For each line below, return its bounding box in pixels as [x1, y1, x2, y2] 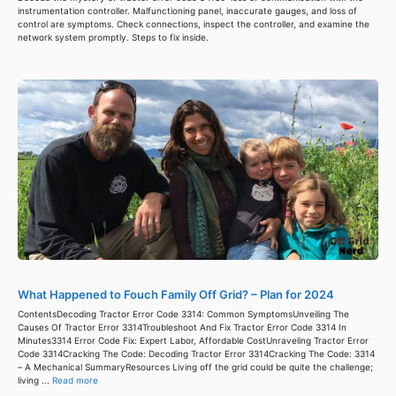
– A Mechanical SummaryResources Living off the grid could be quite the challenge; [18, 362, 373, 373]
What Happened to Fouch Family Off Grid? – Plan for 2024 [18, 287, 334, 302]
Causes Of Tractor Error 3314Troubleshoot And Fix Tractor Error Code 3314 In [18, 322, 346, 333]
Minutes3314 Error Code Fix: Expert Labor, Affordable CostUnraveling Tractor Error [18, 335, 369, 346]
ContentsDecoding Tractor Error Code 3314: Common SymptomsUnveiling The [18, 308, 349, 320]
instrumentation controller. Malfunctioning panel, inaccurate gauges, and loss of [18, 5, 357, 17]
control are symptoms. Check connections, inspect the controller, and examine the [18, 19, 369, 30]
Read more [52, 375, 98, 386]
